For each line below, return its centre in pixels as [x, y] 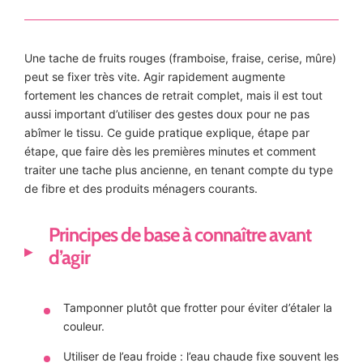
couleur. [84, 327]
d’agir [69, 258]
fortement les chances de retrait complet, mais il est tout [173, 96]
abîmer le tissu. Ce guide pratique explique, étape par [167, 133]
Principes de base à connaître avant [180, 235]
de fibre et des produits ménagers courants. [141, 189]
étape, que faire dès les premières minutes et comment [170, 152]
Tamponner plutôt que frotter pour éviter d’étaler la [198, 308]
